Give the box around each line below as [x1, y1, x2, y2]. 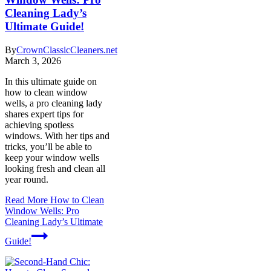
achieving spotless [5, 119, 74, 130]
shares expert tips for [5, 108, 83, 119]
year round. [5, 174, 48, 184]
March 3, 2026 [5, 55, 61, 66]
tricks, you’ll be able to [5, 141, 92, 152]
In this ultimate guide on [5, 76, 97, 87]
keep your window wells [5, 152, 99, 163]
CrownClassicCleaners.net [16, 44, 117, 55]
